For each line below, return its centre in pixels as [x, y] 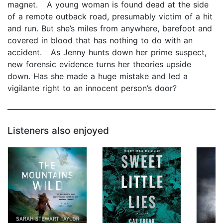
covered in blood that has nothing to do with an [100, 41]
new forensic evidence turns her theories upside [99, 64]
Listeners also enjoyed [58, 131]
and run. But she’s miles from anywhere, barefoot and [110, 29]
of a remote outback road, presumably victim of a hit [110, 17]
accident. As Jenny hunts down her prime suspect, [107, 53]
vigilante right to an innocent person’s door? [92, 88]
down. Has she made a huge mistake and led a [98, 76]
